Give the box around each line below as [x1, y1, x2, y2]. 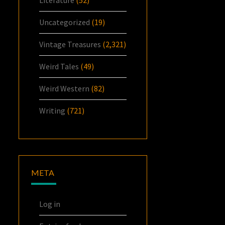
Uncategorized [39, 17, 90, 27]
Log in [39, 198, 61, 209]
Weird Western [39, 83, 90, 93]
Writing [39, 105, 66, 116]
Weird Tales [39, 61, 79, 71]
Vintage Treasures [39, 39, 101, 49]
